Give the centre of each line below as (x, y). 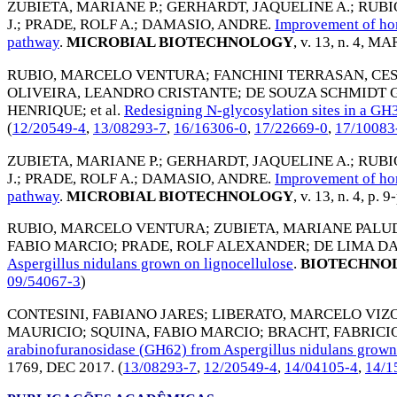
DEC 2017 (78, 368)
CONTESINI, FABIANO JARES (105, 315)
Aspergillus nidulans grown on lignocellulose (150, 264)
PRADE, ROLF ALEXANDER (214, 246)
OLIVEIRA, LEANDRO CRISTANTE (122, 92)
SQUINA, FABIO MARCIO (175, 332)
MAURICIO (45, 332)
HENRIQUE (45, 110)
